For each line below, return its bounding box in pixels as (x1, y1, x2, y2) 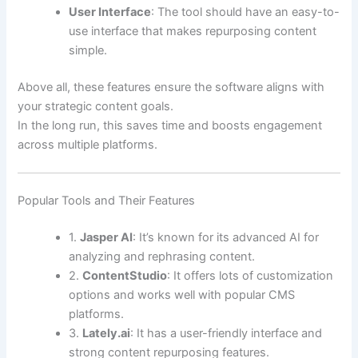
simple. (69, 43, 108, 58)
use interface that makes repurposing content (69, 24, 317, 39)
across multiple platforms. (18, 137, 158, 152)
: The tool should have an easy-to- (151, 5, 340, 20)
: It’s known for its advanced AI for (133, 230, 320, 245)
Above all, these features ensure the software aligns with (18, 79, 325, 94)
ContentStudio (82, 268, 168, 284)
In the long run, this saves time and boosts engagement (18, 117, 323, 133)
